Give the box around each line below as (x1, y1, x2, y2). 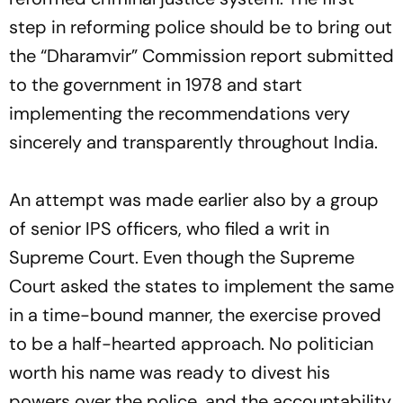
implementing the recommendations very (9, 102, 350, 126)
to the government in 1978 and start (9, 73, 302, 97)
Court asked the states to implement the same (9, 274, 394, 299)
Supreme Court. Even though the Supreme (9, 246, 354, 270)
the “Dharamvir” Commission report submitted (9, 44, 394, 68)
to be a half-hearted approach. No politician (9, 332, 373, 356)
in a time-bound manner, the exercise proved (9, 303, 381, 327)
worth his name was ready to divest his (9, 361, 330, 385)
